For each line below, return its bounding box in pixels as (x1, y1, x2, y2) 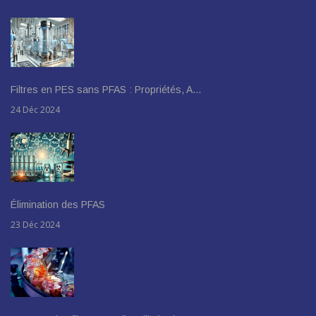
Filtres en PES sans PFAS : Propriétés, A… (11, 83, 202, 95)
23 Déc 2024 (11, 218, 60, 231)
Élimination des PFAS (11, 198, 105, 210)
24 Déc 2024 (11, 103, 60, 116)
